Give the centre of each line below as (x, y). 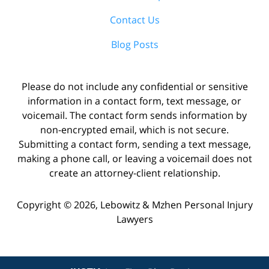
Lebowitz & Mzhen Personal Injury (176, 204)
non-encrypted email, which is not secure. (134, 129)
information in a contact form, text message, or (134, 101)
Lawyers (134, 219)
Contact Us (134, 20)
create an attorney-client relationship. (134, 173)
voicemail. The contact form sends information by (134, 115)
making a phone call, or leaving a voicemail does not (134, 158)
